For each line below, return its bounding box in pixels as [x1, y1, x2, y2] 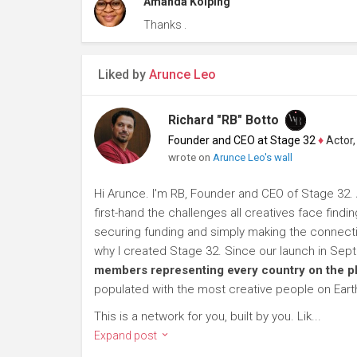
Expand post [94, 329, 159, 342]
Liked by [98, 67, 149, 82]
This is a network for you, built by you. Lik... [94, 309, 321, 324]
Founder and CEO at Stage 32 [167, 134, 316, 147]
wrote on [167, 151, 213, 163]
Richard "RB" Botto [167, 112, 279, 127]
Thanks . [143, 18, 186, 31]
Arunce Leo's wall [212, 151, 292, 163]
